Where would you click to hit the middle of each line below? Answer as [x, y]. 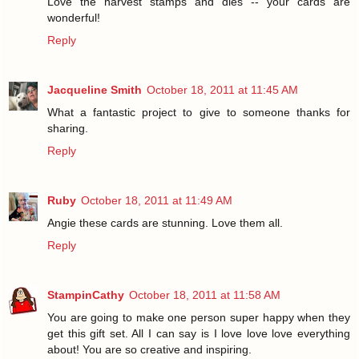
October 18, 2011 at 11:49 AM [157, 200]
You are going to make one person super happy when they [199, 317]
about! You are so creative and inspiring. [149, 349]
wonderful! [74, 17]
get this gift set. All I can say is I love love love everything [199, 333]
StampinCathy [86, 294]
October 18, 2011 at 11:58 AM [205, 294]
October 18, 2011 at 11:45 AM [222, 89]
